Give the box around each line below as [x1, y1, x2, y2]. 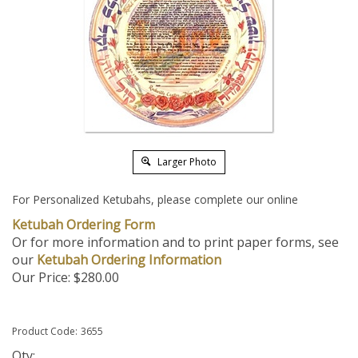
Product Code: [12, 324, 78, 338]
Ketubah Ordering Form [12, 216, 155, 233]
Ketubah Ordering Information [37, 251, 221, 268]
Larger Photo [155, 155, 217, 169]
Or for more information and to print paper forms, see [12, 233, 339, 251]
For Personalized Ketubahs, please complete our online [12, 192, 298, 207]
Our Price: [12, 268, 70, 286]
